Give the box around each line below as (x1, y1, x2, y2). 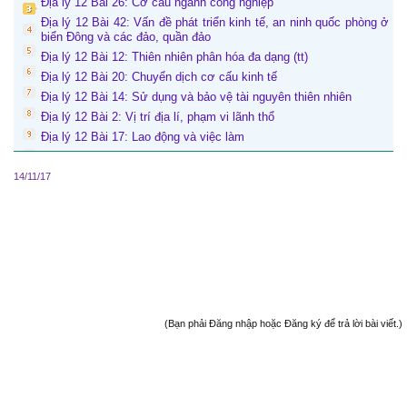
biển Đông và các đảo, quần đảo (41, 30, 211, 45)
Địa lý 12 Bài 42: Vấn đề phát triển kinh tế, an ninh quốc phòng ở (41, 15, 389, 30)
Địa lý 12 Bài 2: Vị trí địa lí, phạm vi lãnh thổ (41, 110, 274, 124)
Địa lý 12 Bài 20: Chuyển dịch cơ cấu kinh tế (41, 70, 277, 84)
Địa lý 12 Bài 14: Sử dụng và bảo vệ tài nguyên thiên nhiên (41, 90, 352, 104)
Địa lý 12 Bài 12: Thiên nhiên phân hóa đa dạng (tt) (41, 50, 308, 65)
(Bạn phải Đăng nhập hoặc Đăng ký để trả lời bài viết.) (164, 318, 402, 330)
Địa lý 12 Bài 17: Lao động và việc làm (41, 130, 244, 144)
